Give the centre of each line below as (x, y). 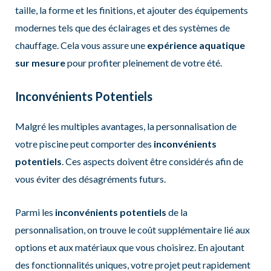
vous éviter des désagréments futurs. (90, 179)
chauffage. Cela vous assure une (81, 45)
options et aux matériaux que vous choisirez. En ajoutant (129, 247)
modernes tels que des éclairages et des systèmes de (122, 28)
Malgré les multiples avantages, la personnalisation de (126, 126)
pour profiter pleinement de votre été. (143, 63)
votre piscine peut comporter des (84, 144)
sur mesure (40, 63)
